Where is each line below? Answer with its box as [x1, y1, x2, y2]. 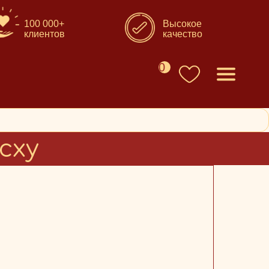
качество [163, 29, 202, 39]
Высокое [163, 19, 202, 29]
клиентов [24, 29, 65, 39]
